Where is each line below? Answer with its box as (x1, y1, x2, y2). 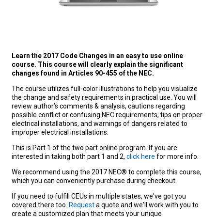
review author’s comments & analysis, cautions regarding (12, 102, 185, 110)
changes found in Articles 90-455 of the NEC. (12, 69, 154, 77)
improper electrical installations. (12, 128, 108, 136)
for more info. (155, 152, 199, 160)
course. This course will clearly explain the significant (12, 60, 183, 68)
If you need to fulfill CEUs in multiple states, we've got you (12, 192, 186, 200)
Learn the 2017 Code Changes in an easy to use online (12, 51, 183, 60)
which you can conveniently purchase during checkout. (12, 176, 177, 185)
